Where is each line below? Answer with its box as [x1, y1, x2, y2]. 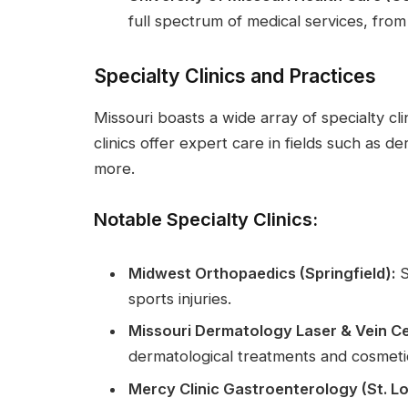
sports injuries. [128, 289, 231, 308]
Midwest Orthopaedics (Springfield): [128, 263, 395, 282]
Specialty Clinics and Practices [94, 64, 376, 87]
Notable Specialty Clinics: [94, 209, 318, 231]
